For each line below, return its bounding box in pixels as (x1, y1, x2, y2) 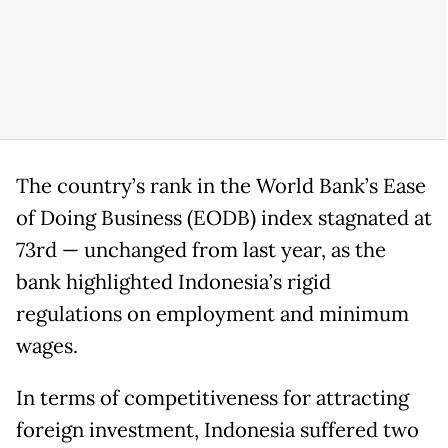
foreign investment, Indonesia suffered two (16, 416, 419, 443)
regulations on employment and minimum (16, 300, 409, 327)
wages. (16, 332, 78, 359)
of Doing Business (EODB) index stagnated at (16, 204, 432, 231)
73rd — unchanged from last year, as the (16, 236, 386, 263)
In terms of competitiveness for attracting (16, 384, 409, 411)
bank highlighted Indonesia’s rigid (16, 268, 331, 295)
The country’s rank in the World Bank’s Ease (16, 172, 426, 199)
